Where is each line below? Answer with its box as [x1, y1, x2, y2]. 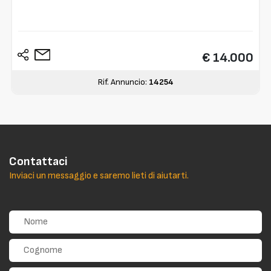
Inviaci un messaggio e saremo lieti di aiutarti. [9, 169, 189, 181]
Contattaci [9, 154, 68, 169]
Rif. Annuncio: [97, 76, 149, 87]
